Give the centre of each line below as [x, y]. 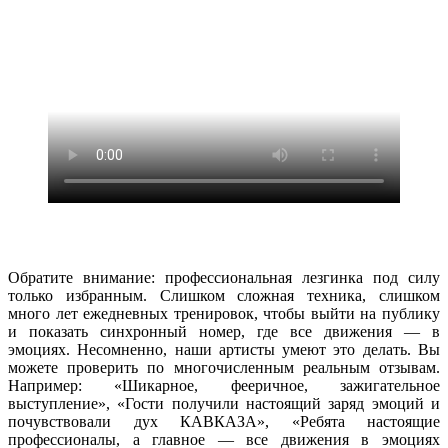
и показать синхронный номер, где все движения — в [224, 331]
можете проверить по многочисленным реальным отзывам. [224, 367]
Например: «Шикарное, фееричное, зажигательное [224, 385]
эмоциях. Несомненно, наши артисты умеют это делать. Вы [224, 349]
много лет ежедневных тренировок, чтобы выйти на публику [224, 313]
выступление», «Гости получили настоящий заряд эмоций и [224, 403]
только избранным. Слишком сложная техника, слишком [224, 295]
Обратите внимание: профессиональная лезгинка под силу [224, 277]
